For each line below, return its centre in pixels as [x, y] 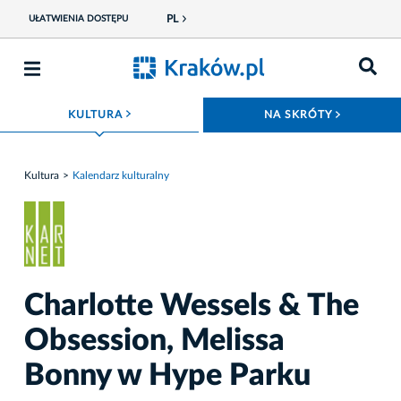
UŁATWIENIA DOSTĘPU [78, 19]
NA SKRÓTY [300, 115]
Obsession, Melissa [154, 341]
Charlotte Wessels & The [192, 307]
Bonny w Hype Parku [167, 376]
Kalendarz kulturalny [121, 175]
